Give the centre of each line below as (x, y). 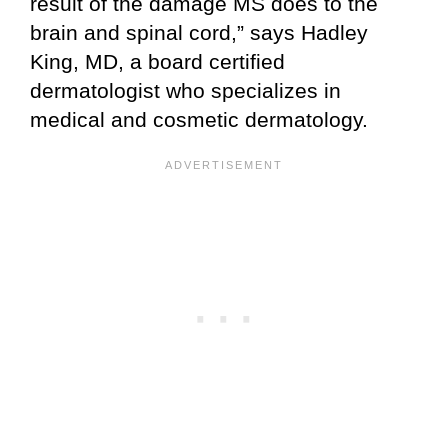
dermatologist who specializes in (185, 90)
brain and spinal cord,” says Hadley (199, 32)
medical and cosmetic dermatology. (199, 119)
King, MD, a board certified (157, 61)
